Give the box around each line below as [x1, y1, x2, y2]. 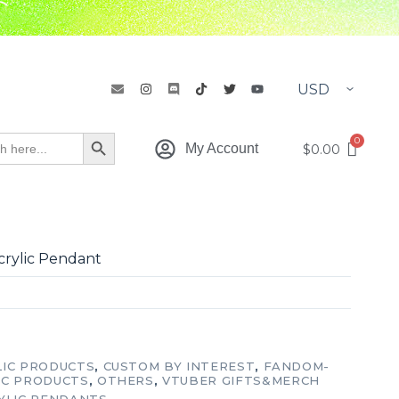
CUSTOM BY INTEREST [102, 359, 256, 374]
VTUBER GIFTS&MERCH [162, 373, 320, 388]
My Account [184, 141, 258, 156]
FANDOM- [263, 359, 330, 374]
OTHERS [96, 373, 154, 388]
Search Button [97, 138, 142, 156]
